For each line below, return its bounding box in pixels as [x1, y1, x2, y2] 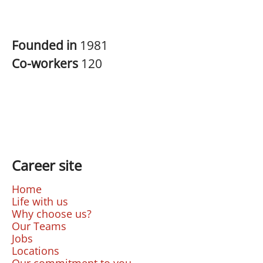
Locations [12, 244, 59, 258]
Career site [12, 156, 82, 175]
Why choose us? [12, 207, 92, 221]
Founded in [12, 37, 80, 53]
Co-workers [12, 55, 81, 72]
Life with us [12, 194, 68, 208]
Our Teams [12, 219, 66, 233]
